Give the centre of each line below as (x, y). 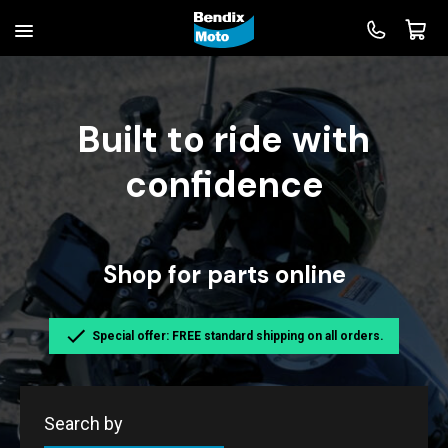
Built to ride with (224, 139)
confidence (224, 184)
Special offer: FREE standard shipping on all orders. (238, 335)
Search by (83, 423)
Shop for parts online (224, 274)
